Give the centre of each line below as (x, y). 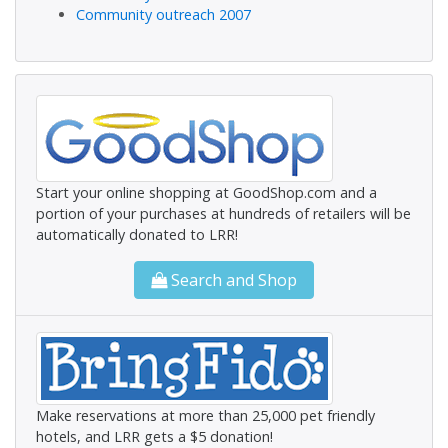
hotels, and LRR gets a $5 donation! (154, 436)
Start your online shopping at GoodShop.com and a (206, 192)
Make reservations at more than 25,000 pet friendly (205, 415)
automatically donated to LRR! (137, 234)
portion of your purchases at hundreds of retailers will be (223, 213)
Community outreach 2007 (163, 14)
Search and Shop (232, 279)
